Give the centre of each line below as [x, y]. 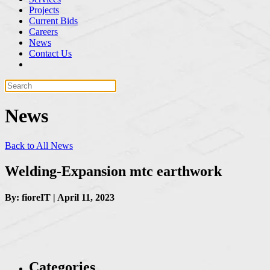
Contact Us [50, 53]
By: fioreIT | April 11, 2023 [60, 198]
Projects [44, 10]
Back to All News [39, 145]
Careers [43, 32]
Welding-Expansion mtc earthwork [113, 171]
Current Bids [53, 21]
